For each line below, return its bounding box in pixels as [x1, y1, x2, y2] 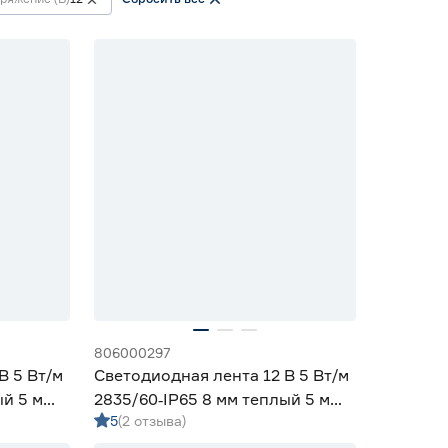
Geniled [94, 413, 152, 433]
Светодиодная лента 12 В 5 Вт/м [94, 365, 349, 385]
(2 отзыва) [118, 412, 186, 429]
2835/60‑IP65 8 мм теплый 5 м [94, 389, 330, 409]
